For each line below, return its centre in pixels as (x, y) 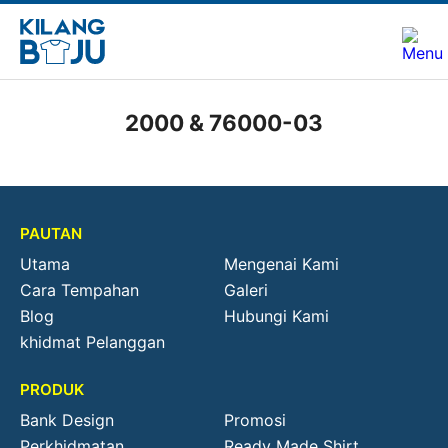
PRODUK (52, 389)
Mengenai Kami (281, 264)
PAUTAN (51, 233)
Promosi (255, 420)
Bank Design (67, 420)
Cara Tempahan (79, 290)
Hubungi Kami (276, 316)
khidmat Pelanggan (92, 342)
